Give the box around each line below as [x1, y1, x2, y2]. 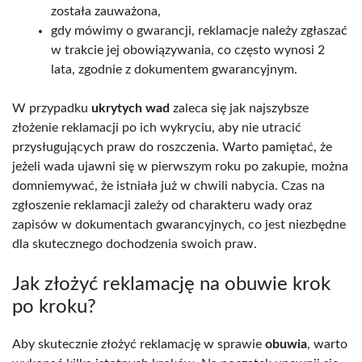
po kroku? [12, 297, 96, 317]
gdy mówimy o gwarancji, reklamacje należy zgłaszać [51, 23, 347, 37]
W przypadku [12, 101, 91, 115]
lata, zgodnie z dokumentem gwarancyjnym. [51, 62, 297, 76]
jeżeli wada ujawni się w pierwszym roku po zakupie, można [12, 159, 348, 173]
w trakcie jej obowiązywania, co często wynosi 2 [51, 43, 325, 57]
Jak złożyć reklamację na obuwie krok [12, 274, 330, 294]
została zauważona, [51, 4, 161, 18]
